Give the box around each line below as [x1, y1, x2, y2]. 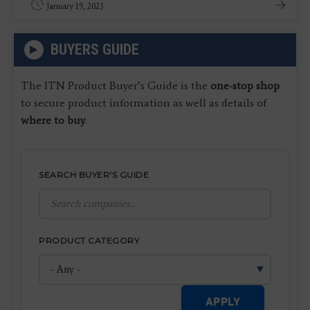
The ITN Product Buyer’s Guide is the [21, 78, 210, 92]
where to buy [21, 113, 85, 127]
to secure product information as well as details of [21, 95, 266, 109]
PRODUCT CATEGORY [39, 235, 139, 246]
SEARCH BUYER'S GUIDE [39, 169, 149, 180]
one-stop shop [210, 78, 280, 92]
